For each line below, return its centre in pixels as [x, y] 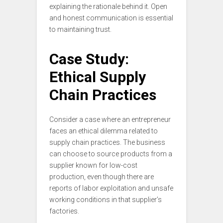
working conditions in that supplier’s [106, 200]
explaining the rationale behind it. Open [108, 7]
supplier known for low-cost [93, 166]
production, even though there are [102, 177]
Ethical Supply [98, 77]
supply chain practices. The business [107, 143]
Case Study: [89, 59]
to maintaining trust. [80, 30]
